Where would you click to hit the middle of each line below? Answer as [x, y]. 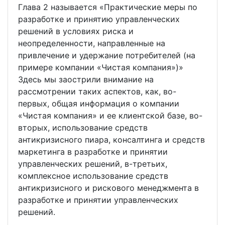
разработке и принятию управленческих [99, 19]
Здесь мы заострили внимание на [86, 80]
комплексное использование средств [93, 176]
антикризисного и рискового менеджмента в [108, 188]
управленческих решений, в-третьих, [93, 164]
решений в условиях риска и [76, 31]
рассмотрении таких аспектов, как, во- [97, 92]
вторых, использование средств [83, 128]
